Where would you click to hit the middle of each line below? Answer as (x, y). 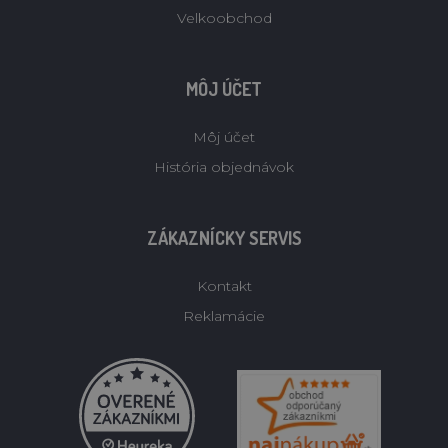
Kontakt (224, 286)
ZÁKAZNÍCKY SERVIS (224, 238)
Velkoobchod (224, 18)
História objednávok (224, 167)
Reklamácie (224, 316)
